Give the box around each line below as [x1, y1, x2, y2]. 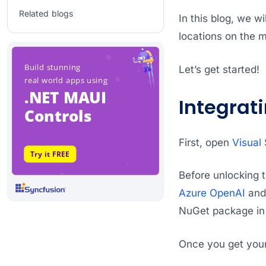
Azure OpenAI [178, 187, 245, 199]
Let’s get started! [178, 63, 259, 75]
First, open [178, 136, 232, 148]
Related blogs [19, 8, 73, 19]
